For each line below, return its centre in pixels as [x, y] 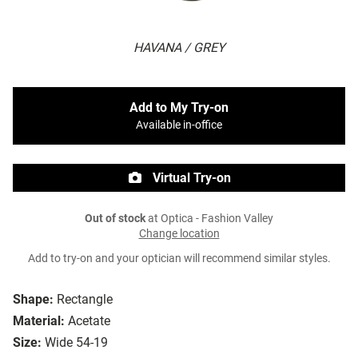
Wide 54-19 [76, 343]
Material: [39, 321]
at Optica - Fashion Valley [209, 219]
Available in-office [179, 125]
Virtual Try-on [190, 178]
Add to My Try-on [179, 108]
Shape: [33, 300]
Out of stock [115, 219]
